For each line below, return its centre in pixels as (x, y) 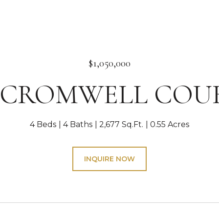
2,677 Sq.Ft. (121, 124)
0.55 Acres (170, 124)
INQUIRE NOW (109, 159)
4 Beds (43, 124)
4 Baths (78, 124)
